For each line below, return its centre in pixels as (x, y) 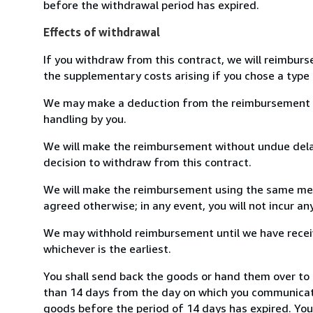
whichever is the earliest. (107, 248)
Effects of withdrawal (102, 32)
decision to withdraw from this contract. (147, 162)
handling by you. (85, 118)
